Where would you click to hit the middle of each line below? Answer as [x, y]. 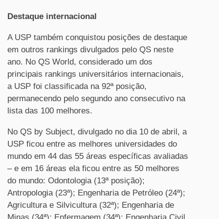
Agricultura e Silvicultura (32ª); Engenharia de [91, 205]
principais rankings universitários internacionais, [96, 74]
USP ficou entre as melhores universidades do [92, 144]
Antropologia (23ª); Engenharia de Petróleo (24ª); [96, 193]
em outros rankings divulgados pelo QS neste [90, 50]
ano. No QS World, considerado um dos [80, 62]
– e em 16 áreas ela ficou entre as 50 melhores [93, 168]
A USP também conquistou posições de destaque [97, 37]
